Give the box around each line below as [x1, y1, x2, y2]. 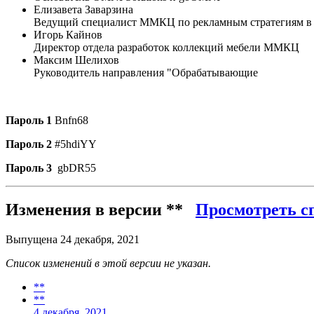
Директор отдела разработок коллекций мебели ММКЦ [34, 41, 299, 53]
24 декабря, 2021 [60, 233, 139, 246]
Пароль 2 [6, 137, 52, 150]
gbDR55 [52, 161, 96, 174]
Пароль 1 [6, 114, 52, 126]
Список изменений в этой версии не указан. [6, 257, 211, 270]
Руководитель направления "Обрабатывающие [34, 66, 258, 78]
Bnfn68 [52, 114, 88, 126]
